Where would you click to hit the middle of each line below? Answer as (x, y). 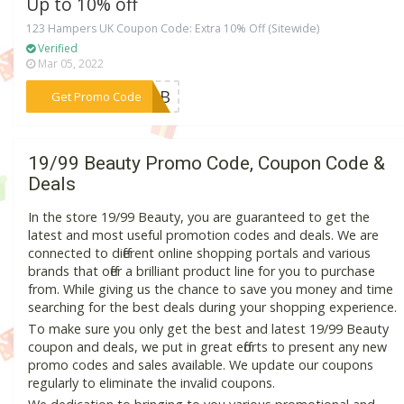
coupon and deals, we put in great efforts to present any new (207, 346)
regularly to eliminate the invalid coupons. (151, 382)
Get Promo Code (96, 96)
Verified (57, 48)
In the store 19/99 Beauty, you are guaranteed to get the (199, 216)
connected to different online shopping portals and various (199, 252)
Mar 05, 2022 (70, 63)
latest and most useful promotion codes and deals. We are (203, 234)
